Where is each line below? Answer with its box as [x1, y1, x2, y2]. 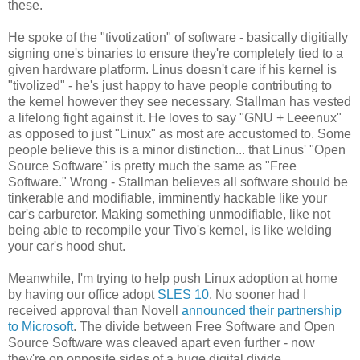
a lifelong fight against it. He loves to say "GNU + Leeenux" [8, 110, 342, 125]
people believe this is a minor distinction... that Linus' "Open [8, 142, 346, 157]
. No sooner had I [209, 287, 306, 301]
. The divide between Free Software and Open [73, 319, 335, 333]
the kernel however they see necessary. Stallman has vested [8, 94, 351, 108]
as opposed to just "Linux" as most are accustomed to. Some [8, 126, 351, 141]
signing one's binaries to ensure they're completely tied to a [8, 46, 343, 60]
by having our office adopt [8, 287, 157, 301]
